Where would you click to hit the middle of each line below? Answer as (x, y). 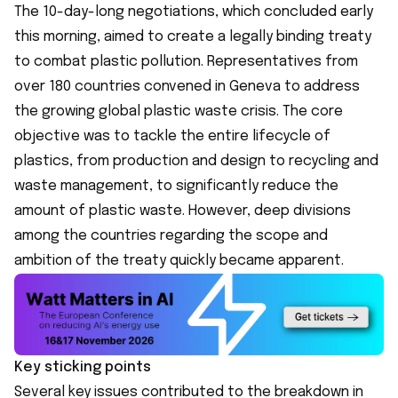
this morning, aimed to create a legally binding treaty (193, 36)
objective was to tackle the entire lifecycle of (172, 136)
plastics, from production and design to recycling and (196, 161)
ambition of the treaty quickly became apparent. (179, 260)
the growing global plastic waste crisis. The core (179, 111)
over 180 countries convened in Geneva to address (187, 86)
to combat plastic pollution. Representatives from (186, 61)
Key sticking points (83, 367)
